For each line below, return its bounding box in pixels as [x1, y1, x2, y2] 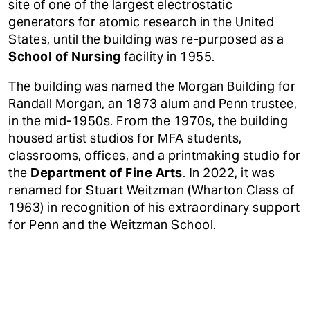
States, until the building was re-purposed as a [8, 31, 284, 48]
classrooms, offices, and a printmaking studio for [8, 147, 301, 164]
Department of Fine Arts [30, 165, 183, 181]
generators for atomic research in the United [8, 14, 274, 30]
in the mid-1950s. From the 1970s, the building [8, 113, 288, 129]
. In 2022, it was [182, 165, 275, 181]
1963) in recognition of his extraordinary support [8, 199, 300, 216]
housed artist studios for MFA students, [8, 130, 242, 147]
